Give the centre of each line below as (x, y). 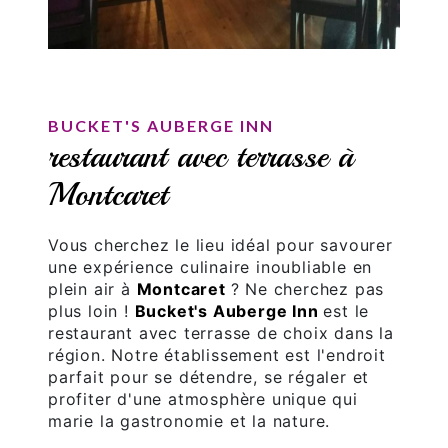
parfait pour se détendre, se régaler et (209, 377)
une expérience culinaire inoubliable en (210, 267)
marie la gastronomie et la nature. (189, 421)
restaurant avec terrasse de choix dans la (221, 333)
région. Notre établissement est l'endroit (217, 355)
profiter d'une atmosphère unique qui (203, 399)
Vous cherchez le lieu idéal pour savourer (220, 245)
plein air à (92, 289)
